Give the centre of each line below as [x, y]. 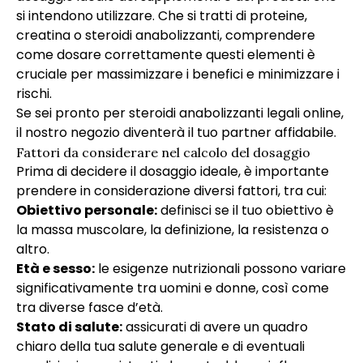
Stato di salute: [69, 327]
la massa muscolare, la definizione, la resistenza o [173, 230]
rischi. [34, 94]
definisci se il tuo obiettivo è [246, 210]
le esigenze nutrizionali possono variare [220, 269]
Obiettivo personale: [87, 210]
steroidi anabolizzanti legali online [235, 113]
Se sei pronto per [73, 113]
